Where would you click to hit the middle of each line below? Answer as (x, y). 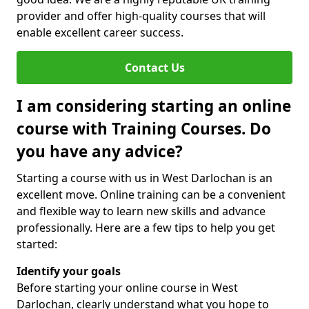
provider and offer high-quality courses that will (141, 16)
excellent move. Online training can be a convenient (151, 195)
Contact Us (154, 68)
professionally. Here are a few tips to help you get (146, 228)
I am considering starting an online (154, 106)
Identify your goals (69, 271)
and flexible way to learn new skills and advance (141, 211)
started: (37, 244)
